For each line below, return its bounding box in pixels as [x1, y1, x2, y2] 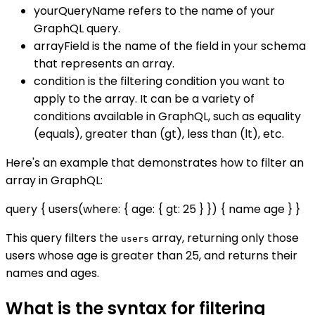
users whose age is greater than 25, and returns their [6, 247, 297, 264]
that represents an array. [34, 56, 174, 72]
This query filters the [6, 230, 121, 247]
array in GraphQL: [6, 172, 103, 189]
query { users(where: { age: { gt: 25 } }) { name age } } [6, 201, 300, 218]
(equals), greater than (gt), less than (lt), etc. [34, 126, 284, 143]
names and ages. [6, 265, 99, 282]
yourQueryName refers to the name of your [34, 3, 275, 20]
